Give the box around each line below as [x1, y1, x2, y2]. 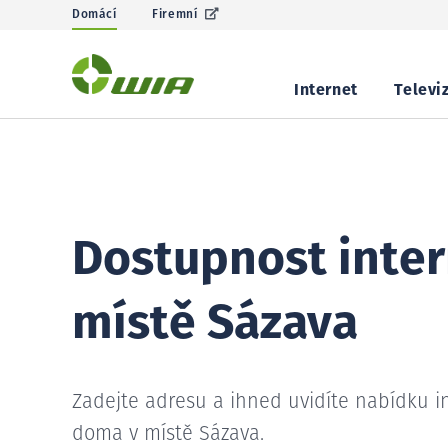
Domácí [72, 9, 117, 21]
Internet [294, 82, 358, 98]
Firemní [152, 9, 198, 21]
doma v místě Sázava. [72, 424, 264, 444]
